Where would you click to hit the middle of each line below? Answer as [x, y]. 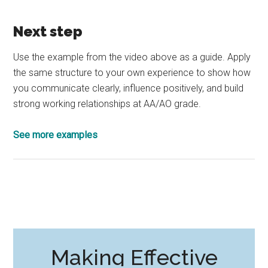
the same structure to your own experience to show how [132, 72]
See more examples [56, 135]
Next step [48, 31]
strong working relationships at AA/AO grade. [107, 103]
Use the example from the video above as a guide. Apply [132, 57]
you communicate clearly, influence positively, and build [129, 88]
